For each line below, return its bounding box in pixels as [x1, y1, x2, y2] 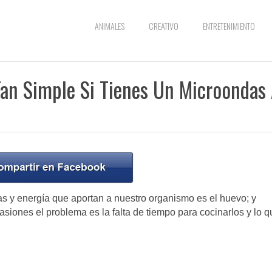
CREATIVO [149, 19, 178, 32]
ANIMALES [95, 19, 124, 32]
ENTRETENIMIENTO [203, 19, 255, 32]
